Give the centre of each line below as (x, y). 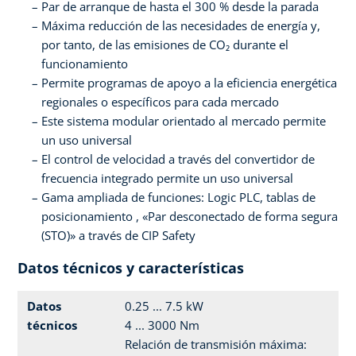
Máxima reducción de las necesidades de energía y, (181, 26)
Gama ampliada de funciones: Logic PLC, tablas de (178, 197)
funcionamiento (85, 64)
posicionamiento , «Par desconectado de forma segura (190, 217)
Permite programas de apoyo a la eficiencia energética (189, 83)
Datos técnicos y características (131, 268)
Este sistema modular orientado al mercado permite (184, 121)
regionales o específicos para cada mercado (160, 102)
